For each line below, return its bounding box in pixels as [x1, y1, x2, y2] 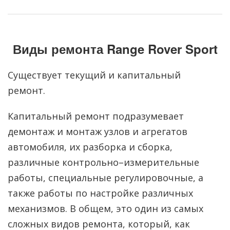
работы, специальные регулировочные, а [8, 171, 203, 184]
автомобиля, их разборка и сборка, [8, 141, 172, 153]
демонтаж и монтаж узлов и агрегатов [8, 125, 187, 138]
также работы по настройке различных [8, 187, 193, 199]
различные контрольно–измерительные [8, 156, 199, 168]
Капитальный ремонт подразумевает [8, 110, 184, 122]
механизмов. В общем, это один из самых [8, 202, 203, 215]
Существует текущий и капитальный [8, 69, 181, 81]
